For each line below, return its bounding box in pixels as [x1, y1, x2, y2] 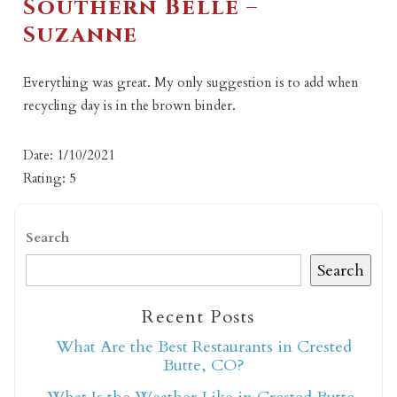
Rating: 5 [23, 168, 77, 187]
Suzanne [23, 19, 139, 50]
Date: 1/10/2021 [23, 145, 116, 164]
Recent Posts [142, 305, 255, 330]
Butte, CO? [162, 354, 245, 378]
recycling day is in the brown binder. [23, 96, 237, 114]
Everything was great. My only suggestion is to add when [23, 73, 360, 91]
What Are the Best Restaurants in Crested [55, 336, 352, 359]
